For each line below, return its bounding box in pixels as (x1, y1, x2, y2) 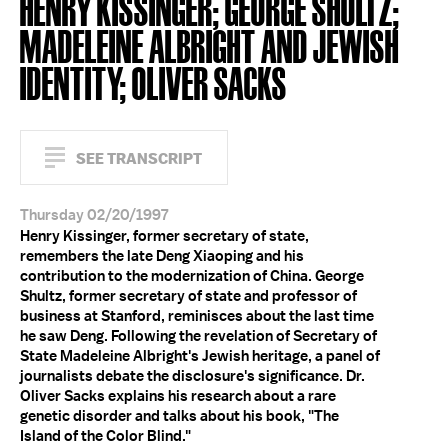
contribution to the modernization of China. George (20, 266, 364, 286)
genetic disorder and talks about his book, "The (20, 406, 339, 426)
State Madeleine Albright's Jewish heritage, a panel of (20, 346, 380, 366)
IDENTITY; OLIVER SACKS (20, 58, 287, 105)
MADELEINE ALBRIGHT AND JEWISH (20, 21, 399, 68)
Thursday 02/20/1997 (20, 205, 168, 225)
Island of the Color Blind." (20, 426, 191, 446)
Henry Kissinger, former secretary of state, (20, 226, 309, 246)
